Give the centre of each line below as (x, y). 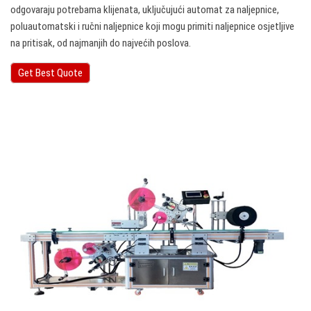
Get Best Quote (50, 73)
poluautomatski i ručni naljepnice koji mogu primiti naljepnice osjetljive (152, 27)
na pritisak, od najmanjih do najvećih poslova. (101, 43)
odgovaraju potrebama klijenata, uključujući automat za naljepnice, (145, 10)
